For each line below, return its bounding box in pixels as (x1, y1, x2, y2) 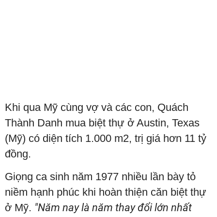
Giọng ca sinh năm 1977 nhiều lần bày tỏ (5, 170, 196, 183)
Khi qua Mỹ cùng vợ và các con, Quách (5, 101, 188, 114)
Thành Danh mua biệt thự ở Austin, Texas (5, 117, 200, 129)
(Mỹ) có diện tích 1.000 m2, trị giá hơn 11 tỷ (5, 132, 206, 145)
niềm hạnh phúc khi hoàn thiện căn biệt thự (5, 186, 206, 199)
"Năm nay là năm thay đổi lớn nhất (34, 201, 192, 214)
